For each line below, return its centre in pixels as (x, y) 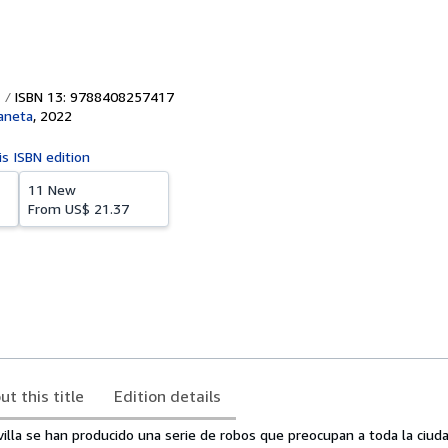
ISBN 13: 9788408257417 (92, 96)
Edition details (167, 396)
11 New (52, 189)
